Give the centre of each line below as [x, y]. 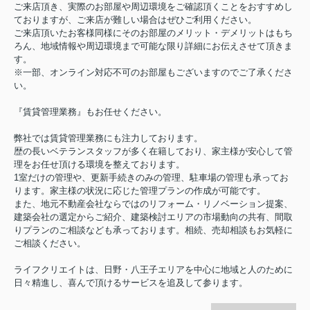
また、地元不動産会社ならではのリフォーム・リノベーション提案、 [153, 204]
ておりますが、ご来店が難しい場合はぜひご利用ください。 [135, 20]
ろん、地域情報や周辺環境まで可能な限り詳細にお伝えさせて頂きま [153, 46]
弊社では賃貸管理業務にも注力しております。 [108, 138]
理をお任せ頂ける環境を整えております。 [99, 165]
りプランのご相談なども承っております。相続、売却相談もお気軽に [153, 230]
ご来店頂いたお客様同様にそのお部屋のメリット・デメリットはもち [153, 33]
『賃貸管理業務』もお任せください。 [90, 112]
